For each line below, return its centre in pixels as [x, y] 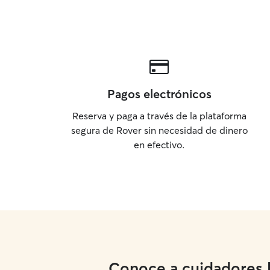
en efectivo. [159, 145]
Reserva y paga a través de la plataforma [159, 116]
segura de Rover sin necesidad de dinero [159, 130]
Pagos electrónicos [159, 94]
